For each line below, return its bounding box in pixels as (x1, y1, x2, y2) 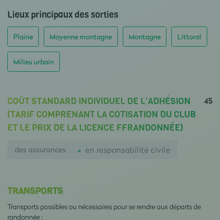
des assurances (15, 144, 66, 154)
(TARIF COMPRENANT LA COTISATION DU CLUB (7, 109, 196, 120)
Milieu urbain (13, 57, 54, 66)
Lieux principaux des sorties (7, 9, 118, 21)
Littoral (177, 32, 201, 41)
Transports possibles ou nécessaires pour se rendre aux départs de (7, 202, 201, 211)
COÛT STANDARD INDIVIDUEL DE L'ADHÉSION (7, 95, 191, 107)
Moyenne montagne (50, 32, 112, 41)
